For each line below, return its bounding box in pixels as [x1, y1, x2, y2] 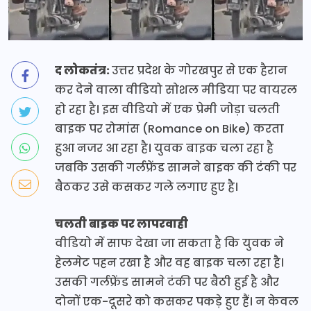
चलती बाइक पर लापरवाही [55, 215, 188, 232]
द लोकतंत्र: [55, 62, 112, 78]
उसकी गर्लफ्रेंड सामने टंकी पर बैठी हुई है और [55, 274, 279, 290]
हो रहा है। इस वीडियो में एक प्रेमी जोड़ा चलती [55, 101, 280, 117]
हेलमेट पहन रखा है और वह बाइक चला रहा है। [55, 254, 284, 271]
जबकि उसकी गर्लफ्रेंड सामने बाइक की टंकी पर [55, 159, 296, 176]
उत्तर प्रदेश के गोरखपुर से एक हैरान [112, 62, 287, 78]
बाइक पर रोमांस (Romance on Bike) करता [55, 120, 284, 137]
